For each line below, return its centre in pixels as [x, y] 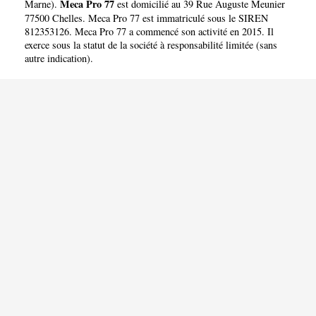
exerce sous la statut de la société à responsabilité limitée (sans [151, 44]
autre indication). [59, 58]
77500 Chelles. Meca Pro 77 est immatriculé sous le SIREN [146, 18]
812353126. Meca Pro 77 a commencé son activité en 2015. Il [149, 31]
